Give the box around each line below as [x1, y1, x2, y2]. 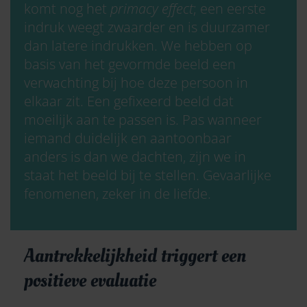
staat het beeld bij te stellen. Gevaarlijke [24, 165, 271, 184]
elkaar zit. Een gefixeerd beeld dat [24, 91, 234, 110]
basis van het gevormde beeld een [24, 54, 236, 73]
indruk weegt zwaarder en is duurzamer [24, 17, 270, 36]
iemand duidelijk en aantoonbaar [24, 128, 232, 147]
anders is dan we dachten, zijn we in [24, 147, 246, 166]
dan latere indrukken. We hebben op [24, 36, 252, 55]
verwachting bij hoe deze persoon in [24, 73, 248, 92]
